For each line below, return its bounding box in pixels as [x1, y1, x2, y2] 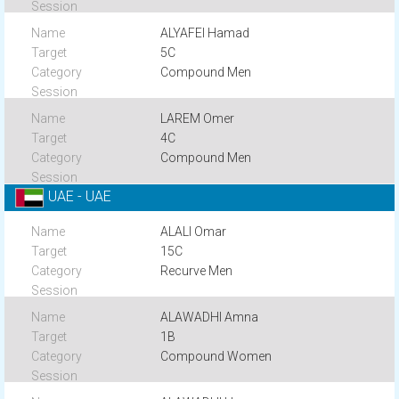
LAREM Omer [160, 111, 235, 126]
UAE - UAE [48, 188, 111, 206]
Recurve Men [160, 264, 233, 278]
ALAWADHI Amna [160, 310, 259, 324]
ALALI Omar [160, 224, 227, 239]
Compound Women [160, 349, 273, 363]
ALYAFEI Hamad [160, 26, 250, 40]
